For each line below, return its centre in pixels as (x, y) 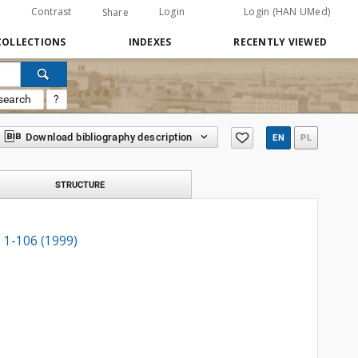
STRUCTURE (80, 185)
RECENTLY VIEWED (280, 42)
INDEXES (150, 42)
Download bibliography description (109, 137)
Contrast (51, 12)
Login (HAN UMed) (287, 12)
